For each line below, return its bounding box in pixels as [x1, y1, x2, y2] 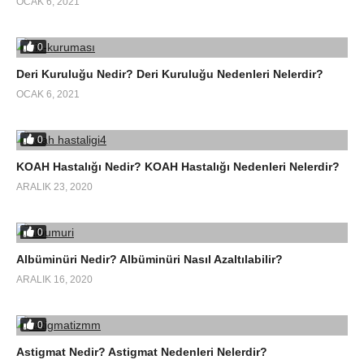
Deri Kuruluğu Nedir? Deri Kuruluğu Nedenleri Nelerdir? [16, 67, 323, 81]
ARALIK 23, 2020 [16, 181, 93, 193]
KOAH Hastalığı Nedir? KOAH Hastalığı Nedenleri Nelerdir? [16, 160, 340, 174]
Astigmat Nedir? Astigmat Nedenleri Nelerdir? [16, 345, 267, 359]
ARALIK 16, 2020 [16, 274, 93, 286]
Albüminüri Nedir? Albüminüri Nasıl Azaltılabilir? [16, 253, 283, 266]
